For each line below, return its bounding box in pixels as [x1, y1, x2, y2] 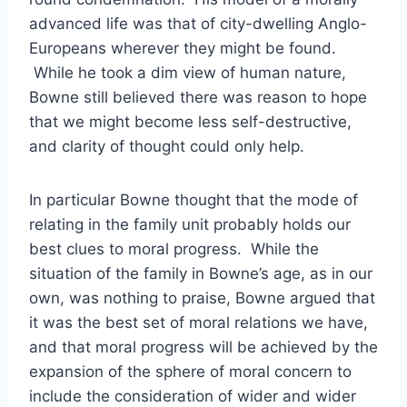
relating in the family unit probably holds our [29, 215, 351, 233]
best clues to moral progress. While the [29, 240, 319, 258]
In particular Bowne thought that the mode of [29, 191, 358, 209]
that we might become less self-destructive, [29, 113, 352, 131]
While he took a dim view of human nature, [29, 64, 346, 82]
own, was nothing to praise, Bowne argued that [29, 289, 375, 307]
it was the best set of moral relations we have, [29, 313, 368, 332]
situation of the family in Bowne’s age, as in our [29, 264, 372, 283]
